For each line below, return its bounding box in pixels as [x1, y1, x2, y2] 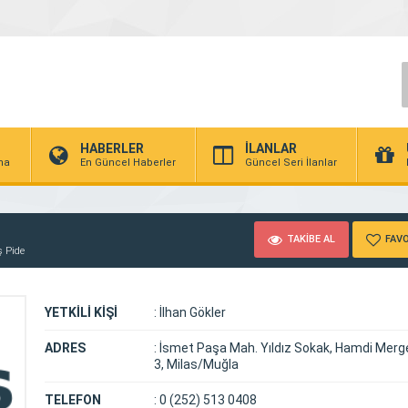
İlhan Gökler [157, 305, 226, 320]
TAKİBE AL [287, 232, 335, 245]
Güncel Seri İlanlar [245, 157, 337, 168]
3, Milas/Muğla [154, 357, 239, 372]
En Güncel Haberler [80, 157, 176, 168]
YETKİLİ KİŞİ [45, 305, 117, 320]
